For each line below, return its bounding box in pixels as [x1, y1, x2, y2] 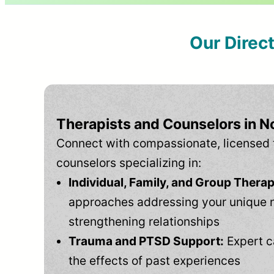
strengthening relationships [68, 214, 220, 229]
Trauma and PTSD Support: [68, 234, 224, 249]
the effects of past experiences [68, 253, 240, 268]
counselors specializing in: [56, 155, 201, 171]
